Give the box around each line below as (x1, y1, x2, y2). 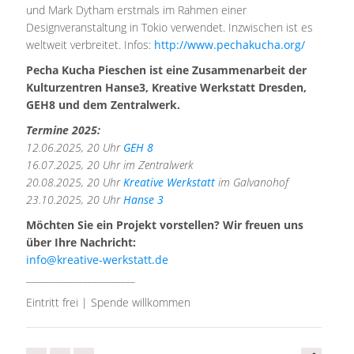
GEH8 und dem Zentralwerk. (26, 97, 181, 112)
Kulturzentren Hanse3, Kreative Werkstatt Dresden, (26, 80, 307, 95)
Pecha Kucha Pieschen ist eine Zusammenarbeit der (26, 62, 307, 77)
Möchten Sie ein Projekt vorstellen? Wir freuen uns (26, 217, 304, 232)
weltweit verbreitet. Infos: (26, 37, 155, 52)
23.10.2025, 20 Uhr (26, 192, 124, 207)
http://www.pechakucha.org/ (154, 37, 306, 52)
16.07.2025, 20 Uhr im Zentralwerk (26, 157, 194, 172)
